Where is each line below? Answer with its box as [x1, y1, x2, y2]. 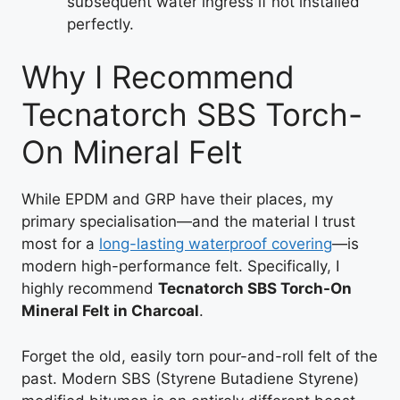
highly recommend [21, 279, 158, 297]
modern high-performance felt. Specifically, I [21, 257, 339, 275]
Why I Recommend [21, 58, 295, 96]
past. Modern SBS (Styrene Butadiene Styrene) [21, 369, 359, 387]
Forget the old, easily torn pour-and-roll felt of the [21, 346, 378, 365]
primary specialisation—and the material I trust [21, 212, 355, 230]
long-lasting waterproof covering [99, 235, 332, 253]
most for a [21, 235, 99, 253]
